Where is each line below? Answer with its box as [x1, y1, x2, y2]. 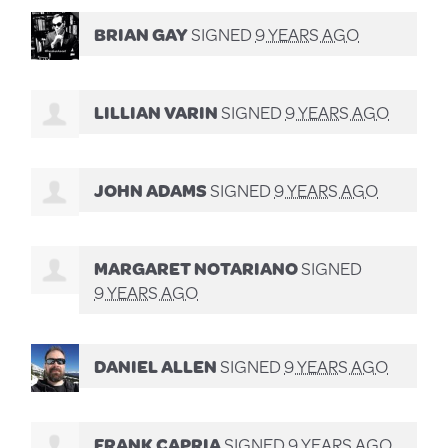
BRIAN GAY [94, 20, 189, 47]
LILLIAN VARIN [94, 98, 219, 125]
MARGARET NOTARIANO [94, 254, 299, 281]
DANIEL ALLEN [94, 352, 218, 379]
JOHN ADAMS [94, 176, 208, 203]
